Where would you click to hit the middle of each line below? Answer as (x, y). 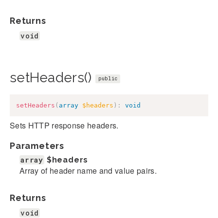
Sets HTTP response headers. (64, 126)
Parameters (37, 146)
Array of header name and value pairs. (88, 171)
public (108, 79)
